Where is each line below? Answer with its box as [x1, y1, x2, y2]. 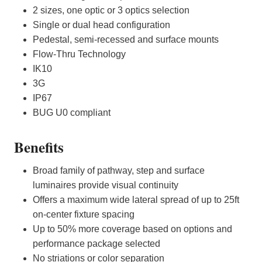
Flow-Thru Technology [33, 49, 126, 59]
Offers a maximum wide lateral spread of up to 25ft [33, 195, 239, 205]
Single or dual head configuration [33, 19, 170, 30]
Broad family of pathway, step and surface [33, 166, 205, 176]
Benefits [14, 136, 64, 158]
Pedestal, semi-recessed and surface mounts [33, 34, 219, 44]
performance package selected [33, 239, 160, 249]
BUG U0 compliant [33, 107, 111, 118]
